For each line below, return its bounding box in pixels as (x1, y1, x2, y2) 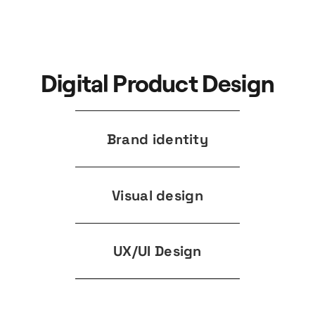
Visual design (112, 186, 203, 205)
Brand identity (106, 129, 209, 148)
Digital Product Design (41, 68, 274, 97)
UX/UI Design (113, 242, 202, 260)
